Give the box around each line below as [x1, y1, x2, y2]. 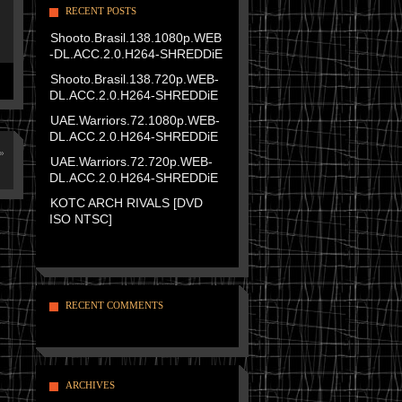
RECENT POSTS [65, 5, 136, 16]
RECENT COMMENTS [65, 300, 163, 310]
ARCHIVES [65, 380, 115, 390]
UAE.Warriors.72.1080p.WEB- [49, 113, 220, 127]
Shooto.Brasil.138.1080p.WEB [49, 31, 222, 45]
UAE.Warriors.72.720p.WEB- [49, 154, 213, 169]
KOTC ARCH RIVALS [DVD [49, 196, 203, 210]
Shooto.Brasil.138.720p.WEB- [49, 72, 219, 86]
